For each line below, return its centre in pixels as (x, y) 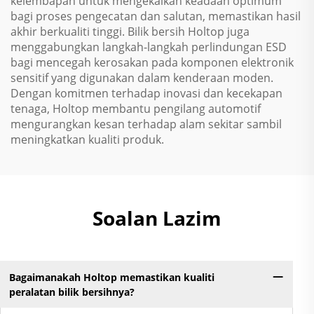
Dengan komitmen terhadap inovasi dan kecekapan (146, 93)
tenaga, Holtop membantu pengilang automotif (136, 109)
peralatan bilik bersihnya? (71, 292)
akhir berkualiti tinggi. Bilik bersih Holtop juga (130, 32)
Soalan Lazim (157, 218)
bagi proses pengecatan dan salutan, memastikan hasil (156, 16)
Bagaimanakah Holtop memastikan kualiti (111, 277)
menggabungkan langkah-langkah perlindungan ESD (149, 47)
